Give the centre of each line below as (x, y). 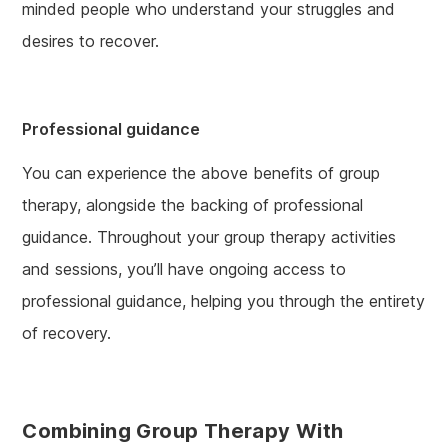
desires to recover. (91, 41)
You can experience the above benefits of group (201, 173)
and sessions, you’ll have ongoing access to (184, 269)
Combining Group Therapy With (183, 431)
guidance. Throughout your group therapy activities (209, 237)
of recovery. (67, 333)
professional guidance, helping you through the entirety (224, 301)
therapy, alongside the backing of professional (193, 205)
